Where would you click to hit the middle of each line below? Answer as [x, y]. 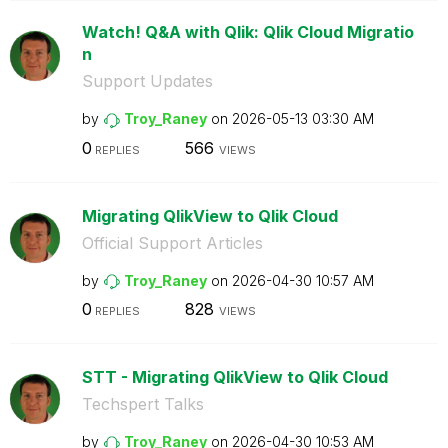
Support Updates [147, 81]
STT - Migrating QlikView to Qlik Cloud [234, 377]
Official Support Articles [172, 242]
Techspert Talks [142, 404]
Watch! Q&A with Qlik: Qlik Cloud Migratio [247, 32]
